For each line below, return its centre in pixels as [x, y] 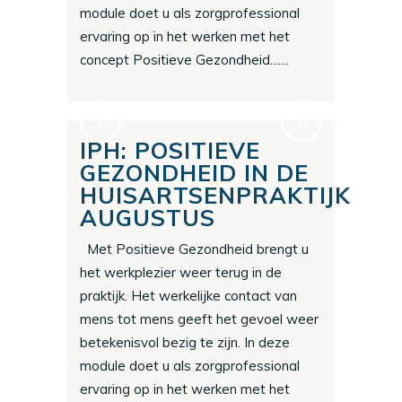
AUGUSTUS [148, 218]
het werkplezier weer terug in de [181, 273]
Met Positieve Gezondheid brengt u [194, 249]
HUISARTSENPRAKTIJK [215, 196]
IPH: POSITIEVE [170, 151]
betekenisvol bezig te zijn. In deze [185, 343]
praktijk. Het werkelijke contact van [188, 296]
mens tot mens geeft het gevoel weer [199, 319]
